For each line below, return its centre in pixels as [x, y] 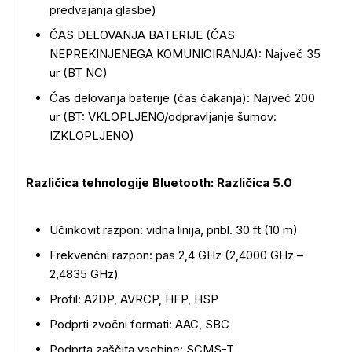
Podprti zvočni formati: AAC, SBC [139, 324]
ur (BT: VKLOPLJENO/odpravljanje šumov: [163, 117]
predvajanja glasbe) [103, 10]
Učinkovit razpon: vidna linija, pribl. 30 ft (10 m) [174, 230]
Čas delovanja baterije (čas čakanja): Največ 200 [182, 98]
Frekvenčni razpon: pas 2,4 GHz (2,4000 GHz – [176, 255]
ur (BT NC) [79, 73]
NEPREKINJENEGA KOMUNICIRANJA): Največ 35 [185, 54]
